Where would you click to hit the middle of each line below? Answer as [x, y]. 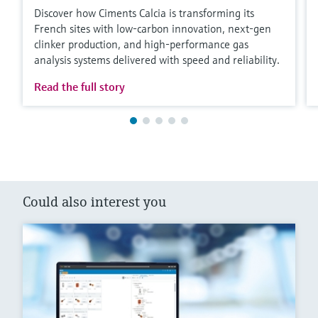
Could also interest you [94, 202]
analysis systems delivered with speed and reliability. [157, 59]
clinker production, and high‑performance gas [141, 44]
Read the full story [79, 86]
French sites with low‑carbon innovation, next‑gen [153, 28]
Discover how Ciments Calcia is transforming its [144, 12]
